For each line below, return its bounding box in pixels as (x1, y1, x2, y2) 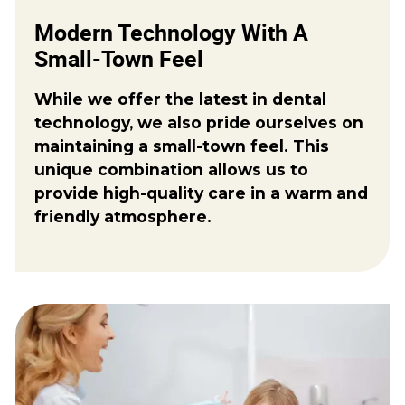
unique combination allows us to (34, 159, 309, 179)
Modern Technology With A (34, 19, 309, 46)
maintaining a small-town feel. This (34, 136, 330, 155)
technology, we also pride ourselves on (34, 112, 364, 132)
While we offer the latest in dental (34, 89, 327, 108)
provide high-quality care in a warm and (34, 183, 369, 202)
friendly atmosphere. (34, 206, 212, 226)
